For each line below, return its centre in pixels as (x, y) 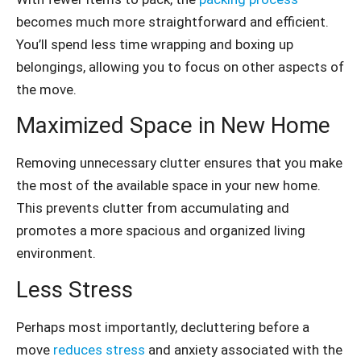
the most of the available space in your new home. (168, 186)
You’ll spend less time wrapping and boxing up (155, 44)
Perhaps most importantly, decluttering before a (163, 327)
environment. (56, 253)
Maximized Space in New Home (173, 126)
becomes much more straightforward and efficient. (172, 21)
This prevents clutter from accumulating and (153, 208)
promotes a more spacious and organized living (161, 231)
